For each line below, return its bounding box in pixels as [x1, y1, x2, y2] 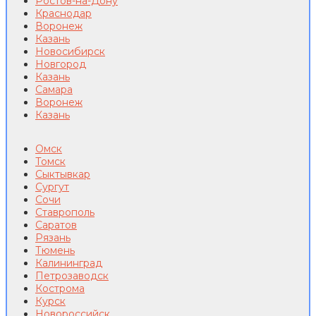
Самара [35, 83, 73, 97]
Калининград [35, 257, 102, 270]
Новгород [35, 58, 86, 71]
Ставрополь [35, 206, 95, 219]
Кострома [35, 282, 85, 296]
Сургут [35, 181, 69, 194]
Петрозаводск [35, 269, 109, 283]
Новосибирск [35, 45, 105, 59]
